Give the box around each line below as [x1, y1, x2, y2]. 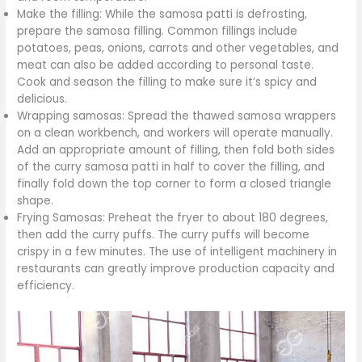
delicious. [17, 91, 68, 107]
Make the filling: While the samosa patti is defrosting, [17, 6, 308, 23]
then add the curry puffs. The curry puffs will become [17, 227, 310, 243]
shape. [17, 193, 54, 209]
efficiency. [17, 278, 75, 294]
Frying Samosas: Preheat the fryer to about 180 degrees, [17, 210, 329, 226]
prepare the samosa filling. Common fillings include [17, 23, 298, 40]
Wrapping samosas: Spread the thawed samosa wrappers [17, 108, 337, 124]
